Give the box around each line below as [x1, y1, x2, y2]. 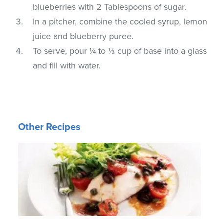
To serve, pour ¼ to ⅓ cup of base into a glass [33, 45, 207, 56]
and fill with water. [33, 60, 101, 71]
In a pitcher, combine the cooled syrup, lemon [33, 16, 208, 27]
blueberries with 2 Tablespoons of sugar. [33, 1, 187, 12]
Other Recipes [18, 121, 81, 133]
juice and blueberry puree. [33, 30, 134, 42]
